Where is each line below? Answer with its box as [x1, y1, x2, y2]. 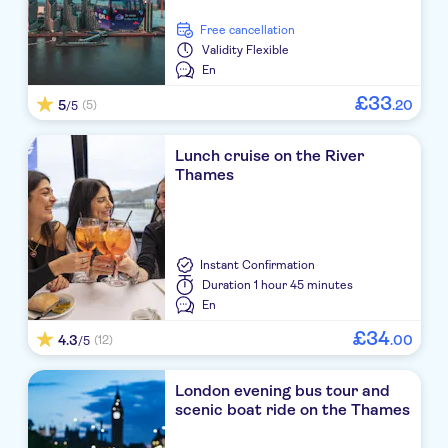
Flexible [246, 43, 290, 58]
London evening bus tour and [175, 381, 391, 401]
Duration [202, 278, 252, 293]
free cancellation [207, 23, 296, 38]
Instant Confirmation [200, 258, 316, 273]
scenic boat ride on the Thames [175, 400, 411, 420]
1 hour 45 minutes [254, 278, 354, 293]
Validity [202, 43, 244, 58]
